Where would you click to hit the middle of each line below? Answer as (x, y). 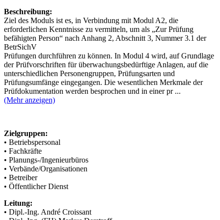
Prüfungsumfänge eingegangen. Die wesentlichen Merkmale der (103, 82)
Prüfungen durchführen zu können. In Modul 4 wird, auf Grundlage (109, 56)
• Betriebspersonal (32, 142)
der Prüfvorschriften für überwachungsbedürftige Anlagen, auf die (106, 65)
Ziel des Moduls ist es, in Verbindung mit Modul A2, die (91, 21)
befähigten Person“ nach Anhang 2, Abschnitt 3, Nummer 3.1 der (105, 38)
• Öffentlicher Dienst (36, 187)
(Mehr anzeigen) (29, 100)
